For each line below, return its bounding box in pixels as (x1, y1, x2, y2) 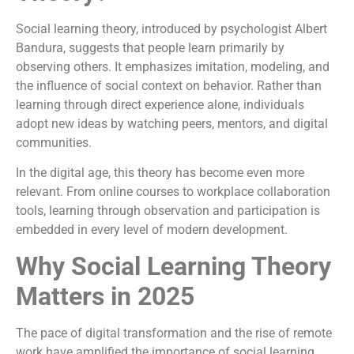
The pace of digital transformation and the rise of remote (16, 325, 332, 341)
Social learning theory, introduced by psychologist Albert (16, 21, 327, 36)
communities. (16, 134, 92, 150)
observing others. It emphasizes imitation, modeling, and (16, 58, 330, 74)
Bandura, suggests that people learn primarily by (16, 40, 284, 55)
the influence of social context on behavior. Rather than (16, 77, 322, 93)
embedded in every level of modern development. (16, 222, 288, 238)
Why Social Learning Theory (16, 250, 331, 281)
